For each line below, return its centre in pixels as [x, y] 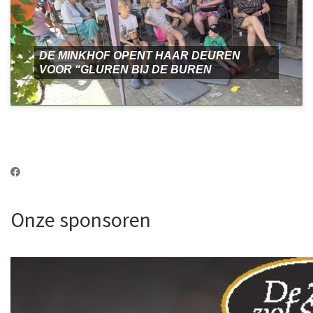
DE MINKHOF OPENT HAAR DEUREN [139, 55]
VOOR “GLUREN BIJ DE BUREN [125, 69]
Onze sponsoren [81, 219]
